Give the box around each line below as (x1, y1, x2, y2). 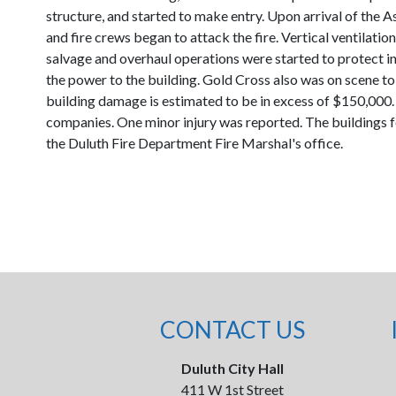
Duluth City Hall (181, 360, 285, 377)
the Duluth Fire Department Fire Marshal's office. (46, 134, 343, 151)
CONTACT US (160, 316, 306, 344)
